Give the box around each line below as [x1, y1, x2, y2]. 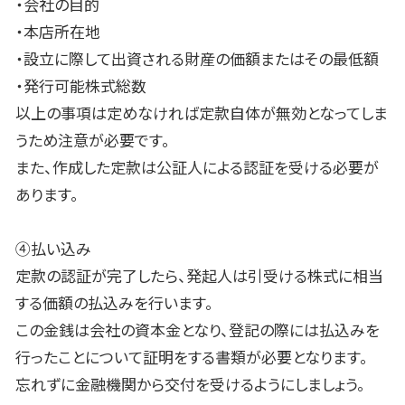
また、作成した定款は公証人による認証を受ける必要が [15, 155, 379, 179]
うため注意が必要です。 [15, 128, 170, 152]
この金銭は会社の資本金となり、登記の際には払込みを [15, 318, 380, 342]
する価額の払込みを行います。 [15, 291, 213, 315]
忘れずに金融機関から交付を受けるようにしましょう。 [15, 372, 365, 396]
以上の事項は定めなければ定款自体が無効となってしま [15, 101, 388, 125]
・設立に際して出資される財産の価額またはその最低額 [15, 47, 379, 71]
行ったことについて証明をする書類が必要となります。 [15, 345, 368, 369]
